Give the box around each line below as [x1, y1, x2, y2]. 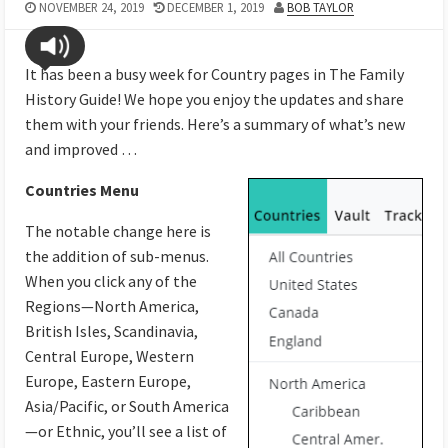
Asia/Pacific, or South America [25, 396, 229, 417]
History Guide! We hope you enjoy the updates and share [25, 89, 404, 110]
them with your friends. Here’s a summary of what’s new [25, 114, 405, 135]
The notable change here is [25, 221, 211, 242]
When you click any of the [25, 271, 197, 292]
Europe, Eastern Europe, [25, 371, 191, 392]
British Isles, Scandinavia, [25, 321, 198, 342]
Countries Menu [25, 180, 145, 201]
